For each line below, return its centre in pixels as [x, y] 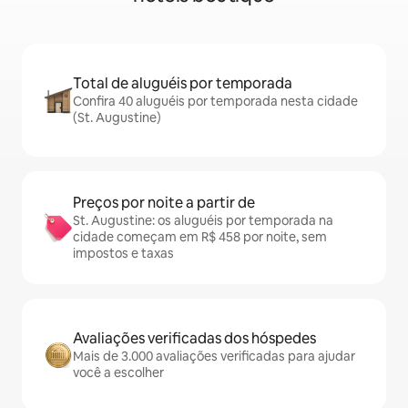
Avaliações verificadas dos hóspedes [194, 338]
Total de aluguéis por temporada [183, 83]
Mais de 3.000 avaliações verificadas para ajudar [214, 356]
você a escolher [118, 372]
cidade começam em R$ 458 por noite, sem [200, 237]
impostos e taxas [123, 253]
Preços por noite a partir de [164, 203]
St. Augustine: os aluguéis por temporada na [203, 220]
